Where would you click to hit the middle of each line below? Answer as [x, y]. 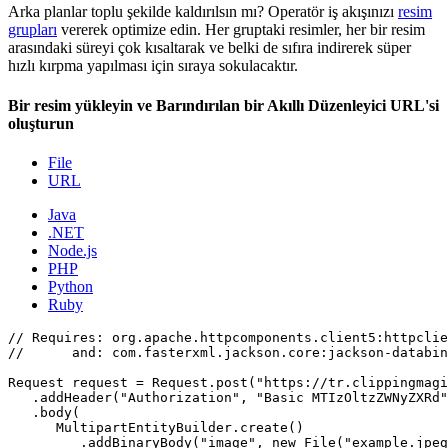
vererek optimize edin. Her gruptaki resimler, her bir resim [241, 30]
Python [70, 286]
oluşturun [41, 123]
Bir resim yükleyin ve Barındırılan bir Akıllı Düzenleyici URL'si [223, 105]
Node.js [72, 250]
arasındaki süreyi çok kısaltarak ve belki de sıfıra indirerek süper [209, 48]
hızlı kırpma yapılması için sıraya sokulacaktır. [153, 66]
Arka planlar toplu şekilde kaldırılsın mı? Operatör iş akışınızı [203, 12]
